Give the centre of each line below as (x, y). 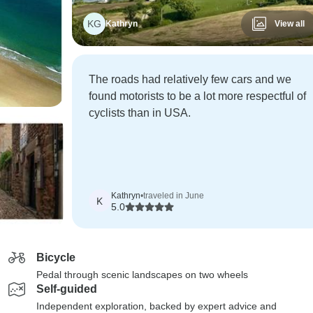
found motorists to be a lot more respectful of (197, 96)
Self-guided (67, 289)
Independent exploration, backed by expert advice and (156, 306)
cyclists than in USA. (139, 113)
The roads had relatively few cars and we (190, 79)
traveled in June (173, 196)
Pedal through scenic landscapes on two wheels (142, 275)
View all (289, 24)
